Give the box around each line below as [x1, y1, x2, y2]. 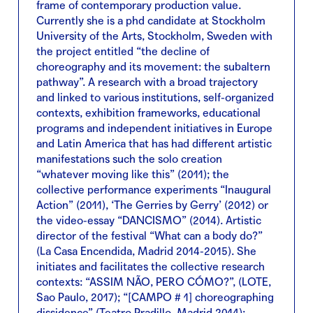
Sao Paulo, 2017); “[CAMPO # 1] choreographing [36, 291, 274, 305]
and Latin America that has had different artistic [36, 137, 272, 151]
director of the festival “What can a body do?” [36, 229, 263, 243]
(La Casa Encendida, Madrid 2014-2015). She [36, 245, 256, 259]
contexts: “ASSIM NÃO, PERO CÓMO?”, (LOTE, [36, 275, 271, 289]
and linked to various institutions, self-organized [36, 91, 274, 105]
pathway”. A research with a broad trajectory [36, 75, 258, 89]
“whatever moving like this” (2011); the [36, 168, 229, 182]
